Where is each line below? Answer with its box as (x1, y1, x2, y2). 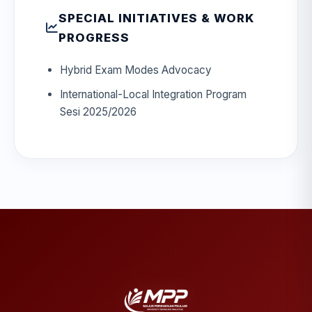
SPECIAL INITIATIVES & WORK (58, 11, 254, 26)
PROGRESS (58, 31, 130, 45)
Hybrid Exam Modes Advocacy (59, 63, 212, 77)
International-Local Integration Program (59, 87, 247, 101)
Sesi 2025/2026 (59, 104, 136, 118)
